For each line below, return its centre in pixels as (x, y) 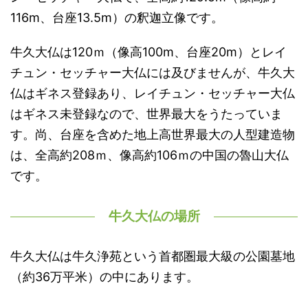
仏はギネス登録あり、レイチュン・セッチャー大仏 (153, 93)
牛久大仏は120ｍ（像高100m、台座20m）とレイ (148, 52)
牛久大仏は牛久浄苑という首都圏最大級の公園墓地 (153, 256)
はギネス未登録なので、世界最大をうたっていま (146, 114)
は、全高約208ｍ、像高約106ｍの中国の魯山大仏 (150, 155)
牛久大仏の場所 (154, 216)
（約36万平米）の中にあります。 (104, 277)
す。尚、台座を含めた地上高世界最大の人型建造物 (153, 134)
